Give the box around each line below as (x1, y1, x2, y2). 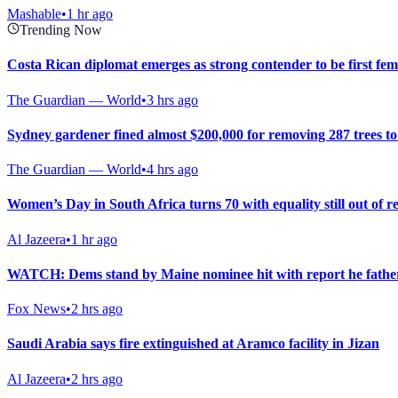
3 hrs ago (147, 92, 198, 107)
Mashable (7, 6, 61, 22)
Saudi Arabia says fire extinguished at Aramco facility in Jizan (7, 336, 379, 352)
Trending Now (20, 22, 102, 38)
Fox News (7, 301, 66, 317)
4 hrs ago (147, 162, 198, 178)
